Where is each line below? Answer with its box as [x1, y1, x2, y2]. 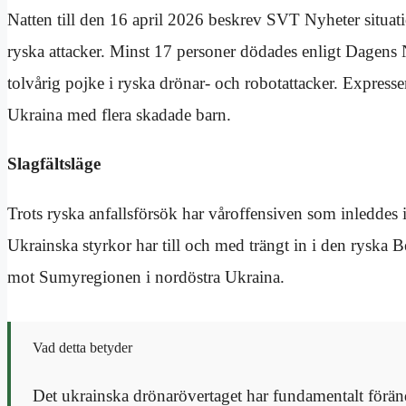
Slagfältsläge [7, 154, 101, 174]
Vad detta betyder [33, 340, 132, 356]
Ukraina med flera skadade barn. [7, 105, 231, 125]
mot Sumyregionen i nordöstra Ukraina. [7, 267, 285, 287]
